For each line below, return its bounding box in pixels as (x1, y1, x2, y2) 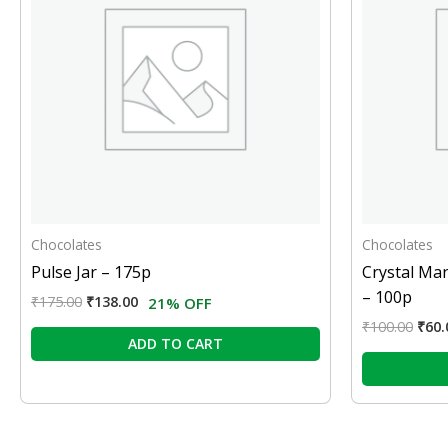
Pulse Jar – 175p (31, 261, 151, 284)
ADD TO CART (128, 334, 223, 354)
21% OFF (148, 293, 212, 314)
